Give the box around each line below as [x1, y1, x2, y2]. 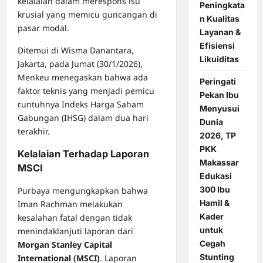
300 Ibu [199, 184, 230, 194]
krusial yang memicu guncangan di [18, 9, 157, 21]
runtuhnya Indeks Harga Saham [18, 99, 144, 110]
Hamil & [199, 197, 230, 208]
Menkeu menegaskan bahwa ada [18, 72, 148, 83]
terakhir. [18, 126, 50, 137]
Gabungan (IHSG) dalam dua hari [18, 112, 149, 124]
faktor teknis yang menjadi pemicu [18, 85, 154, 97]
